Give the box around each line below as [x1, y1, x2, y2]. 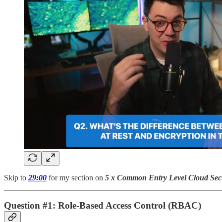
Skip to [4, 173, 28, 182]
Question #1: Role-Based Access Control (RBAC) [4, 200, 201, 211]
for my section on [47, 173, 105, 182]
